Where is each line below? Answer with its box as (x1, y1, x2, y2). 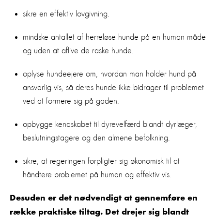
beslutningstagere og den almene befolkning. (23, 133, 170, 142)
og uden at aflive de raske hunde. (23, 46, 134, 55)
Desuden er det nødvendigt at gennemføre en (10, 194, 198, 203)
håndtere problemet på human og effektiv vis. (23, 170, 171, 179)
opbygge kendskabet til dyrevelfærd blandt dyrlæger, (23, 120, 197, 129)
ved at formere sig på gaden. (23, 96, 119, 106)
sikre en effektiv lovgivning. (23, 9, 109, 18)
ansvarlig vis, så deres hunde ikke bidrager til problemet (23, 83, 204, 92)
